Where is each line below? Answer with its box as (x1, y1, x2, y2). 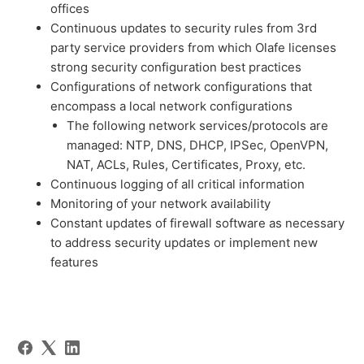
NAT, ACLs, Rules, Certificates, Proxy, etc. (67, 157, 306, 173)
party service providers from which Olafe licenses (50, 40, 337, 56)
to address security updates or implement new (50, 235, 318, 251)
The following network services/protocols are (67, 118, 329, 134)
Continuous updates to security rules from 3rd (50, 20, 318, 37)
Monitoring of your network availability (50, 196, 271, 212)
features (50, 254, 99, 271)
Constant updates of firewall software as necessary (50, 215, 345, 232)
